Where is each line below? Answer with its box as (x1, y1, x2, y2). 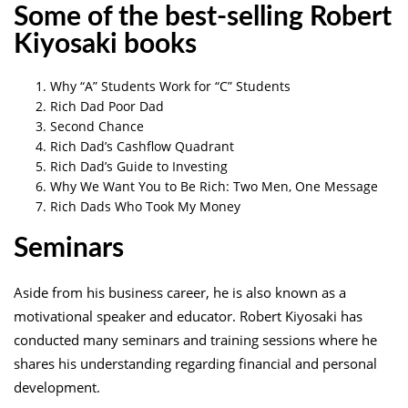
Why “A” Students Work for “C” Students (50, 76, 291, 95)
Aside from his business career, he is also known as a (14, 282, 346, 301)
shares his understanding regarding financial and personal (14, 353, 377, 372)
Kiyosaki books (14, 30, 197, 58)
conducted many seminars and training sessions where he (14, 330, 377, 349)
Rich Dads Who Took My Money (50, 197, 240, 215)
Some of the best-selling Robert (14, 3, 392, 31)
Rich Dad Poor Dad (50, 97, 164, 115)
